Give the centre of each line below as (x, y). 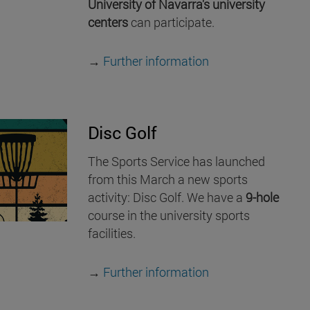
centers (108, 22)
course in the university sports (169, 215)
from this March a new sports (168, 179)
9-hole (262, 197)
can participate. (173, 22)
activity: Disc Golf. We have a (167, 197)
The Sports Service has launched (176, 161)
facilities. (112, 233)
